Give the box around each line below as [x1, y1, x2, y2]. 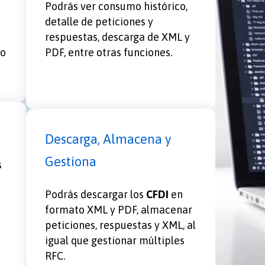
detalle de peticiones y [45, 15, 153, 28]
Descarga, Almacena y [45, 131, 172, 147]
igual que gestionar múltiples [45, 234, 185, 247]
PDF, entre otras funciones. [45, 46, 172, 59]
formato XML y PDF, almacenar [45, 203, 192, 216]
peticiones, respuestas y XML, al [45, 218, 196, 231]
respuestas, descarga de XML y [45, 30, 190, 43]
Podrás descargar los [45, 188, 146, 201]
